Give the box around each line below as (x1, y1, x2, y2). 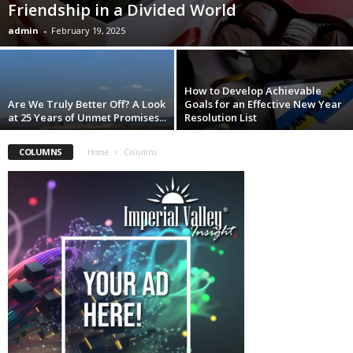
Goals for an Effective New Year (184, 97, 342, 112)
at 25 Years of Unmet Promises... (8, 110, 166, 125)
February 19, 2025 (51, 24, 125, 37)
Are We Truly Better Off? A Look (8, 97, 165, 112)
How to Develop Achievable (184, 84, 321, 98)
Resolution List (184, 110, 257, 125)
